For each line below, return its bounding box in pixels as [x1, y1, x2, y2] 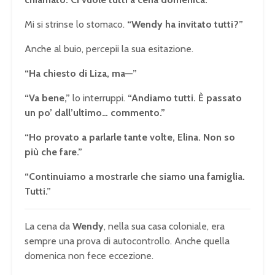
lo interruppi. [70, 92, 128, 104]
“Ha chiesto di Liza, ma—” [25, 68, 137, 80]
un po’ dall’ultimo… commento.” [25, 107, 165, 119]
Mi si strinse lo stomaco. [25, 18, 127, 31]
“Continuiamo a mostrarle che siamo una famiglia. [25, 171, 245, 183]
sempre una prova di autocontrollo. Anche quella [25, 235, 230, 247]
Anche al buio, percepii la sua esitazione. [25, 43, 193, 55]
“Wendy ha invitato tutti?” [127, 18, 243, 31]
